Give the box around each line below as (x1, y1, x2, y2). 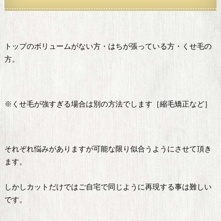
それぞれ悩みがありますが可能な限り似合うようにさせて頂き (4, 145, 212, 153)
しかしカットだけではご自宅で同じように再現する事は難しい (4, 182, 212, 191)
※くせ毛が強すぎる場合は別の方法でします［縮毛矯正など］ (4, 99, 212, 108)
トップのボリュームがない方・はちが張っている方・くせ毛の (4, 42, 212, 51)
